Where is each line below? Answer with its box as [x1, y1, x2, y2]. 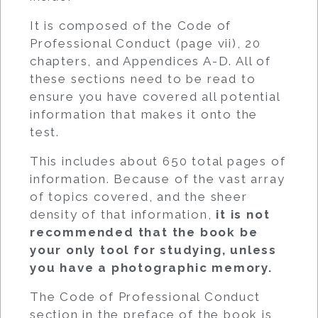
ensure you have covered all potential [30, 89, 280, 104]
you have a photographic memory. [30, 260, 273, 275]
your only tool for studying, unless [30, 242, 277, 257]
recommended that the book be [30, 224, 258, 239]
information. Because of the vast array [30, 171, 285, 186]
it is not [216, 207, 270, 221]
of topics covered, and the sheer [30, 189, 248, 204]
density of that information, [30, 207, 216, 221]
